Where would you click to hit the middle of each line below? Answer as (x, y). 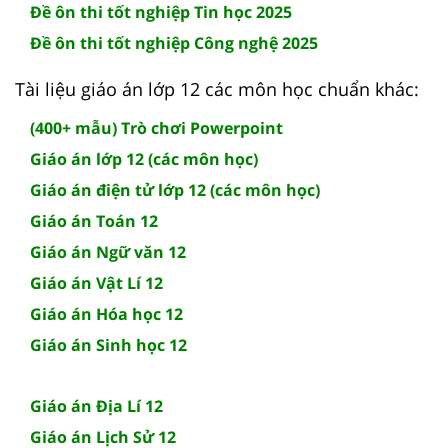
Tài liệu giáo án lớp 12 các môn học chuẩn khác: (217, 89)
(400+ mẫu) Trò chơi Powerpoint (156, 128)
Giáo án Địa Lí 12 (96, 406)
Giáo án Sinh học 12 (108, 345)
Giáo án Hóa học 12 (106, 314)
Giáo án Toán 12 (94, 221)
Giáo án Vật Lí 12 (96, 283)
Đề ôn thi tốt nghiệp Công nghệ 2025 (174, 43)
